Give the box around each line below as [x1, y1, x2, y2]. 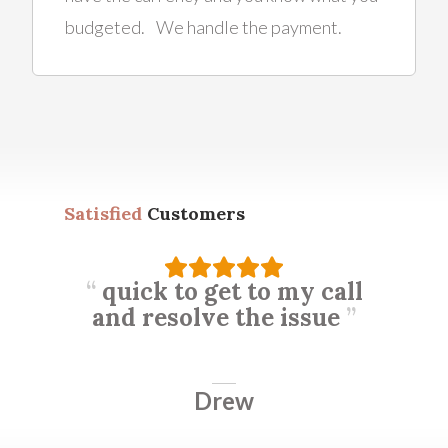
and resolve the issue [92, 301, 346, 333]
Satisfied [64, 201, 142, 225]
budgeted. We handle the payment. [65, 15, 342, 38]
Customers [142, 201, 245, 225]
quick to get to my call [95, 275, 363, 307]
